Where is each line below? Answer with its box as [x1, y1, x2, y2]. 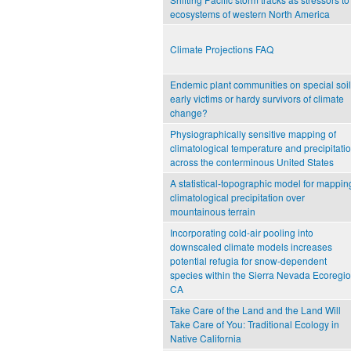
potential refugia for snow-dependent [170, 254, 327, 268]
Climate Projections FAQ [170, 42, 273, 56]
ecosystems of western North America [170, 7, 330, 21]
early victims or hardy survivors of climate [170, 92, 344, 106]
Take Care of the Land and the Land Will [170, 303, 341, 317]
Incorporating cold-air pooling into [170, 226, 313, 240]
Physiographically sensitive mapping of [170, 127, 336, 141]
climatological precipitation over [170, 190, 305, 204]
